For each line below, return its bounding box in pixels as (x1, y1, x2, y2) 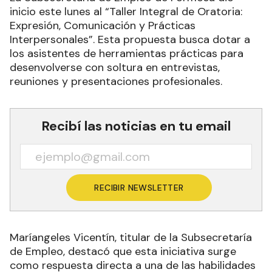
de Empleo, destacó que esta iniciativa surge (10, 244, 236, 259)
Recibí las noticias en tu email (41, 117, 231, 135)
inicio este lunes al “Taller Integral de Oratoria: (10, 4, 242, 19)
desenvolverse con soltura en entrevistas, (10, 60, 220, 75)
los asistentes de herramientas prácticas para (10, 46, 243, 61)
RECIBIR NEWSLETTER (94, 182, 184, 194)
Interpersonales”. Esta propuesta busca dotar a (10, 32, 250, 47)
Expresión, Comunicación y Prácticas (10, 18, 195, 33)
